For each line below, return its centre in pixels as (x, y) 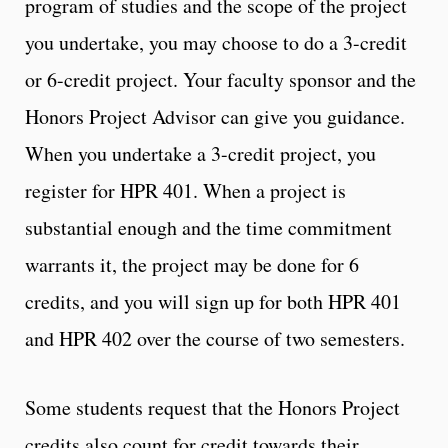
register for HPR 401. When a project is (185, 190)
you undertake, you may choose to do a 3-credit (216, 42)
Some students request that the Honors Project (212, 407)
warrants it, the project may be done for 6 (192, 264)
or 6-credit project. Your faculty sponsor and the (220, 79)
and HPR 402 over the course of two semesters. (215, 338)
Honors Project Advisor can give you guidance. (215, 116)
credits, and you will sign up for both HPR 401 (213, 301)
